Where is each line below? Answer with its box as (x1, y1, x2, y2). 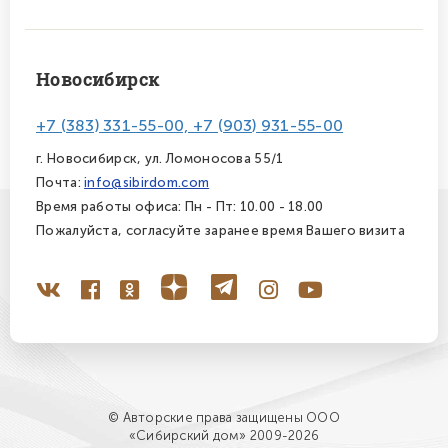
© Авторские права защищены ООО (108, 410, 340, 426)
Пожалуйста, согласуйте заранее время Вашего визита (36, 222, 405, 238)
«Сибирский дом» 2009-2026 (128, 428, 320, 444)
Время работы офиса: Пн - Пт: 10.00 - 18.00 (36, 198, 324, 214)
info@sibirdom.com (84, 174, 210, 190)
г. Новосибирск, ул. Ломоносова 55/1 (36, 150, 284, 166)
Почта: (36, 174, 85, 190)
